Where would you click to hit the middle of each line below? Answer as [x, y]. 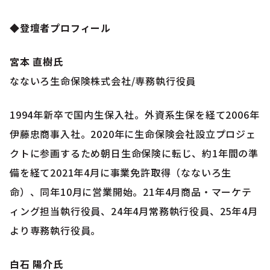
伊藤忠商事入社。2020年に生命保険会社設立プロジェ [133, 133]
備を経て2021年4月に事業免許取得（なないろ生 [121, 172]
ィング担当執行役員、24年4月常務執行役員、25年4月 [134, 211]
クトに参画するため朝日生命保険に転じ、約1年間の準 [134, 153]
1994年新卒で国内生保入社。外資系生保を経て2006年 [135, 114]
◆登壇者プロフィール [60, 27]
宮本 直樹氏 [36, 61]
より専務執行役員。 [55, 230]
